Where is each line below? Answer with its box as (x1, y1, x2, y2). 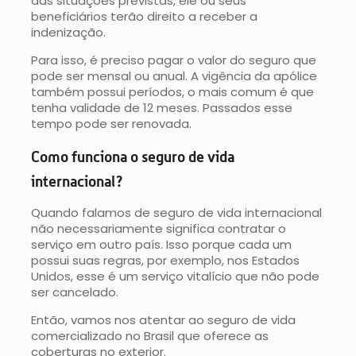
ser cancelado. (31, 284, 119, 301)
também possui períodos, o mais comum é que (31, 83, 315, 101)
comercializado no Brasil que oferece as (31, 327, 269, 345)
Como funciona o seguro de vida (31, 147, 235, 166)
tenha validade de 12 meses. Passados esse (31, 99, 293, 117)
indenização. (31, 24, 106, 41)
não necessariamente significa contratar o (31, 220, 287, 238)
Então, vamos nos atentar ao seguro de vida (31, 311, 296, 329)
